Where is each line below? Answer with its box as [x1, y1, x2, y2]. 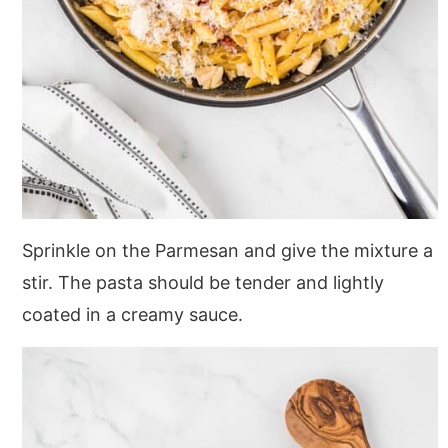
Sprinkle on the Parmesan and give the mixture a [22, 239, 433, 261]
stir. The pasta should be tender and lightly [22, 271, 384, 293]
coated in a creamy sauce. [22, 303, 243, 325]
